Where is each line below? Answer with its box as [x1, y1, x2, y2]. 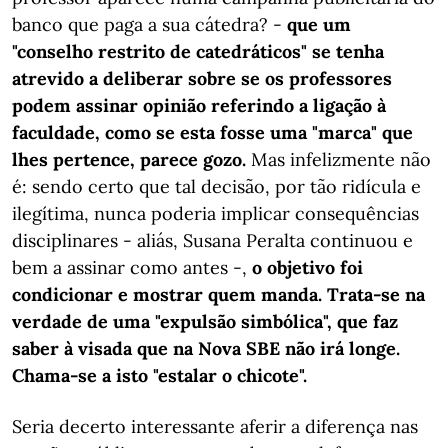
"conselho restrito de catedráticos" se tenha [12, 40, 384, 63]
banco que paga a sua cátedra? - [12, 13, 287, 36]
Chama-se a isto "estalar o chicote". [12, 364, 307, 387]
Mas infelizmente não [251, 148, 431, 171]
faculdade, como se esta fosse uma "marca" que [12, 121, 413, 144]
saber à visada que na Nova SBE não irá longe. [12, 337, 400, 360]
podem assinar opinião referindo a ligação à [12, 94, 386, 117]
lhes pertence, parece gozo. [12, 148, 251, 171]
